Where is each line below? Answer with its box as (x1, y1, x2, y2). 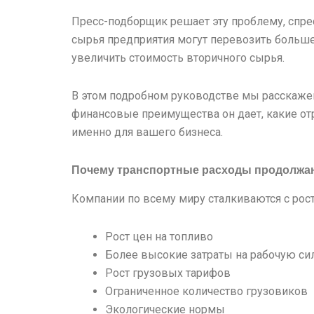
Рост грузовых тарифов (105, 266, 231, 280)
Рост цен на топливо (105, 229, 213, 243)
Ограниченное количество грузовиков (105, 284, 308, 298)
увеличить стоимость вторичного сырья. (71, 50, 285, 64)
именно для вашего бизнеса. (71, 125, 223, 139)
